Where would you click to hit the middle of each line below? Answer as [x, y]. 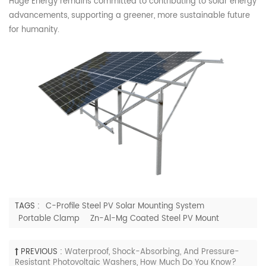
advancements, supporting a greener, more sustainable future [129, 16]
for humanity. [34, 30]
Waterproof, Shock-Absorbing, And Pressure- [152, 252]
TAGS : [28, 206]
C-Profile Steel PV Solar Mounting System [125, 206]
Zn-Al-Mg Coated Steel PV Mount [155, 219]
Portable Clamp [49, 219]
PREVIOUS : [42, 252]
